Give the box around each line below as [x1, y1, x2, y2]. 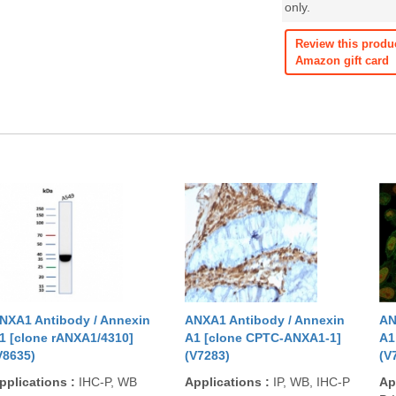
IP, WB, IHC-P [270, 375, 350, 389]
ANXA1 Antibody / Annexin [185, 313, 345, 327]
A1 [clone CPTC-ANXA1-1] [185, 331, 341, 345]
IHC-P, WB [75, 375, 137, 389]
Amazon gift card [295, 54, 390, 67]
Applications [185, 375, 265, 389]
